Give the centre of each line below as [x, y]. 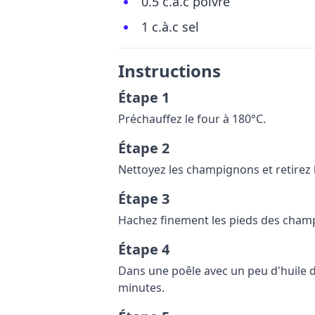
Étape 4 [144, 249]
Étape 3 [144, 199]
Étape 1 [144, 97]
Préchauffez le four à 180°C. [192, 119]
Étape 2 [144, 148]
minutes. [141, 288]
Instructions [169, 71]
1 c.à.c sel [170, 27]
